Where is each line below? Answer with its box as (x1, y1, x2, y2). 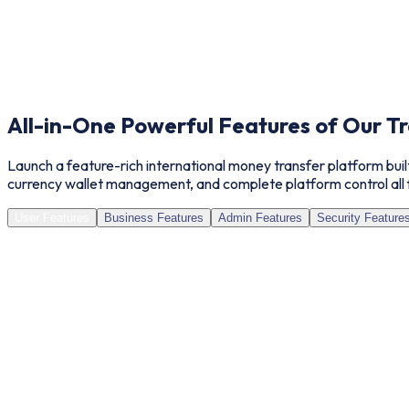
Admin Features (218, 211, 302, 225)
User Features (15, 211, 89, 225)
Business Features (104, 211, 204, 225)
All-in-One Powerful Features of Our (7, 110, 382, 139)
